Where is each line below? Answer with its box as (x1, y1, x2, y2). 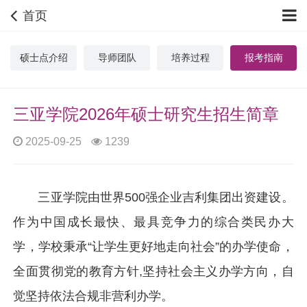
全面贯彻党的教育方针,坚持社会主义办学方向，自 (13, 265, 294, 278)
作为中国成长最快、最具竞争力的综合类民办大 (13, 215, 294, 229)
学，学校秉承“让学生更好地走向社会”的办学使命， (13, 240, 294, 254)
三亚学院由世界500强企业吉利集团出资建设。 (38, 191, 294, 204)
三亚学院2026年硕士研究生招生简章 (13, 105, 280, 123)
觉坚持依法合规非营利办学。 (13, 289, 174, 303)
